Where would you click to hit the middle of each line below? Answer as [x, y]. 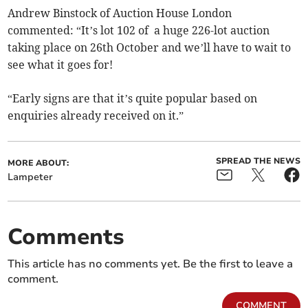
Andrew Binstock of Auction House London [120, 13]
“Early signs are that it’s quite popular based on [133, 99]
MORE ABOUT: [38, 163]
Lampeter [31, 177]
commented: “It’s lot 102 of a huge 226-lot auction [139, 31]
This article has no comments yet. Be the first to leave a [151, 264]
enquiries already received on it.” [96, 116]
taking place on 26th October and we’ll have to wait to [150, 48]
